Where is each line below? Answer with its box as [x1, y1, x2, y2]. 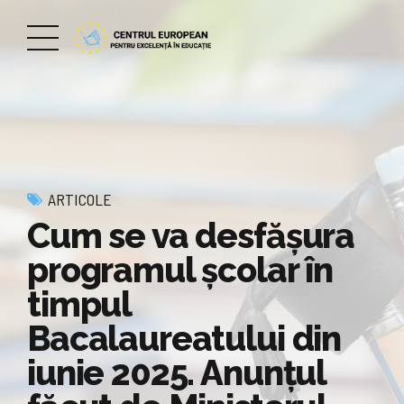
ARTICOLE [48, 189, 112, 209]
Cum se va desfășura [27, 215, 355, 256]
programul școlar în [27, 249, 334, 290]
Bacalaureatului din [27, 317, 342, 359]
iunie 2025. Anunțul [27, 352, 326, 393]
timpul [27, 283, 132, 325]
